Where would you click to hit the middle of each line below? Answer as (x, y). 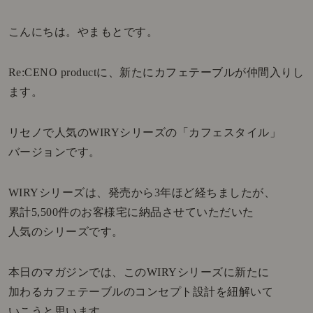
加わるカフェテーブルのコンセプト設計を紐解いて (141, 292)
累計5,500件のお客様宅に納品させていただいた (131, 212)
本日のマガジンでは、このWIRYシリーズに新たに (139, 272)
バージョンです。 (54, 152)
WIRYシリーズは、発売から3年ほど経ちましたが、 (142, 193)
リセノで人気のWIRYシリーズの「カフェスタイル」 (145, 133)
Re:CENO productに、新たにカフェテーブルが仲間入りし (156, 73)
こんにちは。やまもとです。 (83, 32)
